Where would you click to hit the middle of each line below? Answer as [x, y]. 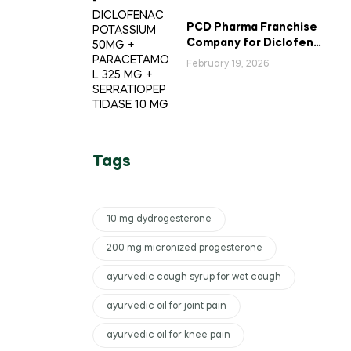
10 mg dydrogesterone [159, 219]
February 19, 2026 [228, 64]
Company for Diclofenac [257, 43]
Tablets [208, 75]
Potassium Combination [255, 59]
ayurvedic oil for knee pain [168, 335]
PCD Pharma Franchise [252, 28]
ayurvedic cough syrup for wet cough [194, 277]
